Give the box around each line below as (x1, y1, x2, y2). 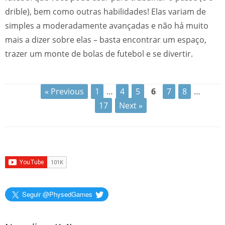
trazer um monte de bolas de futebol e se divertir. (5, 48, 193, 59)
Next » (119, 100, 143, 111)
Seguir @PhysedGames (22, 189, 92, 199)
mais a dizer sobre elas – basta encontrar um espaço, (5, 34, 206, 45)
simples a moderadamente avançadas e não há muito (5, 20, 208, 31)
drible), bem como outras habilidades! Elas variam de (5, 6, 206, 17)
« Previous (45, 86, 84, 97)
